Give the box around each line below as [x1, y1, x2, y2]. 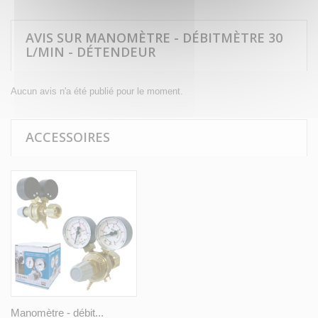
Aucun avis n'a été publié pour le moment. [11, 86, 183, 97]
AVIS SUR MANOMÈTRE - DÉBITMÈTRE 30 [26, 29, 283, 47]
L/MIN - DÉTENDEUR [26, 43, 155, 61]
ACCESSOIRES [26, 128, 110, 146]
